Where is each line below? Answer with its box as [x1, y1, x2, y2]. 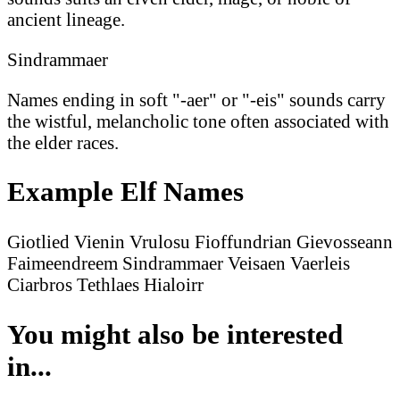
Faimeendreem [7, 253, 118, 274]
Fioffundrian [195, 231, 292, 253]
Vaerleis [290, 253, 350, 274]
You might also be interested [7, 319, 343, 351]
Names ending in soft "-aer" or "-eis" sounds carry [7, 88, 386, 110]
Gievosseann [296, 231, 393, 253]
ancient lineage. [7, 8, 125, 29]
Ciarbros [7, 274, 72, 296]
